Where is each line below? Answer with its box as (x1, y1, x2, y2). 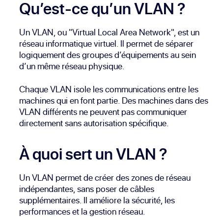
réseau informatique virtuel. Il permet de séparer (19, 37, 194, 50)
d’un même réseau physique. (19, 60, 125, 73)
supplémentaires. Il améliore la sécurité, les (19, 194, 175, 207)
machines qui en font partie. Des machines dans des (19, 94, 209, 107)
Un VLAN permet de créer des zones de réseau (19, 171, 191, 184)
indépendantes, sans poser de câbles (19, 183, 155, 195)
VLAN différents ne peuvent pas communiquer (19, 106, 188, 118)
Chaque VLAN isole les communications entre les (19, 83, 199, 96)
